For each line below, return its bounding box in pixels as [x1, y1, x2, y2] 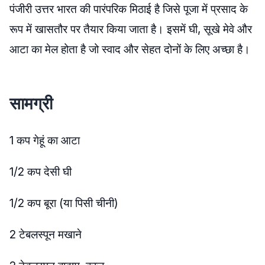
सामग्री [9, 93, 53, 114]
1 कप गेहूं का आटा [9, 134, 80, 147]
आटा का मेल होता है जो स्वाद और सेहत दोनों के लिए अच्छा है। [9, 43, 250, 56]
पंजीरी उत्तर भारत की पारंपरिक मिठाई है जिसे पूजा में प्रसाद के [9, 2, 248, 16]
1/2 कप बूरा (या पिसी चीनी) [9, 196, 118, 210]
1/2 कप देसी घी [9, 165, 72, 179]
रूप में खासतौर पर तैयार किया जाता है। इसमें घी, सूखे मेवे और [9, 22, 252, 36]
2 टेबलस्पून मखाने [9, 228, 82, 241]
